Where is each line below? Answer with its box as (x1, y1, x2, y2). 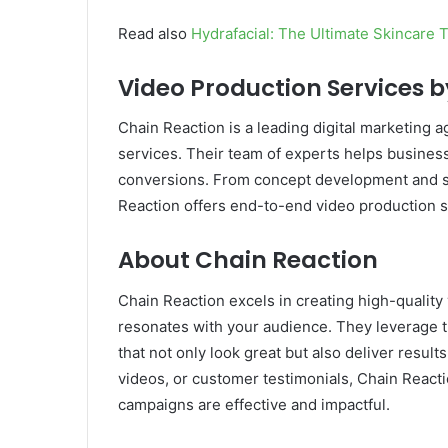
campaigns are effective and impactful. (118, 394, 390, 414)
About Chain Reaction (118, 244, 378, 277)
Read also (118, 23, 191, 43)
